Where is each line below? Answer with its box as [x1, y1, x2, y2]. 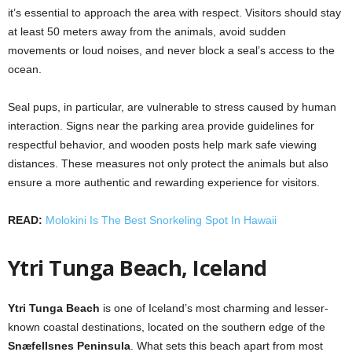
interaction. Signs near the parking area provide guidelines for [8, 119, 314, 132]
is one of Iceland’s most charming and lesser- [100, 301, 328, 314]
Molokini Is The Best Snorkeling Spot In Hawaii [46, 213, 280, 226]
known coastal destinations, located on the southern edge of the [8, 320, 325, 333]
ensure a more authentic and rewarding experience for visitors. [8, 175, 320, 189]
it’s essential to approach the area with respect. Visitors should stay [8, 5, 341, 19]
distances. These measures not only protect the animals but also [8, 156, 328, 170]
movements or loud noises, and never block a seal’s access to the [8, 43, 335, 57]
